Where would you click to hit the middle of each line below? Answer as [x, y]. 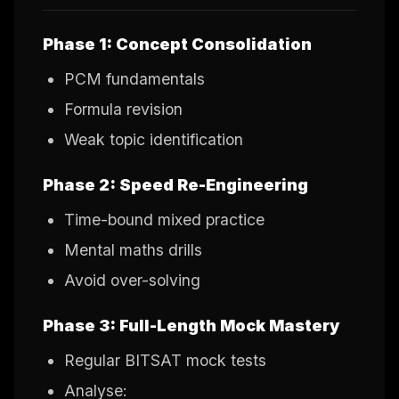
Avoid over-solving [132, 280]
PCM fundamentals [134, 78]
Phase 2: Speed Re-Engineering [175, 184]
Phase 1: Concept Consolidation [177, 44]
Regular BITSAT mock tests [165, 360]
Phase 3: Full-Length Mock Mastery [191, 325]
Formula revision [123, 109]
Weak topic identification [154, 139]
